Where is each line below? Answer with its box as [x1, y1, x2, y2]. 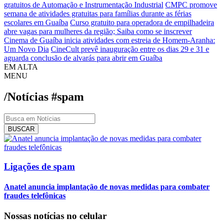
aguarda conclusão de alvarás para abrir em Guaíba [4, 54, 162, 62]
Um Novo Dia [4, 45, 49, 53]
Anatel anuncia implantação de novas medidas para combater [4, 182, 210, 191]
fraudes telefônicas [4, 191, 66, 200]
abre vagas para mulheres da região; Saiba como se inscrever [4, 27, 192, 36]
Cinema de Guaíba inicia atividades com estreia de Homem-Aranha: [4, 36, 215, 44]
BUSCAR [8, 125, 35, 133]
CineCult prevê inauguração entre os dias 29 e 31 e [51, 45, 209, 53]
